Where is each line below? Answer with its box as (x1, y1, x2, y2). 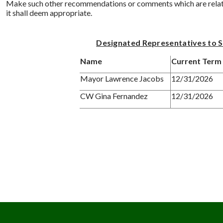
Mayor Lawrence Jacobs (80, 73, 164, 83)
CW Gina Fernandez (80, 91, 148, 101)
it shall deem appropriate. (5, 7, 92, 17)
